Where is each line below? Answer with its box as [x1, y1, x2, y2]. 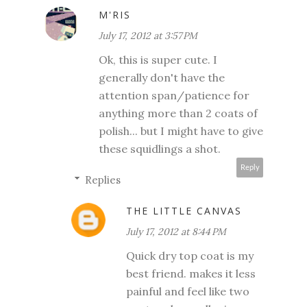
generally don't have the [99, 70, 225, 84]
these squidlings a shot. [99, 141, 221, 156]
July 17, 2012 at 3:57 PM [99, 29, 197, 42]
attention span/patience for [99, 88, 249, 102]
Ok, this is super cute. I [99, 52, 217, 66]
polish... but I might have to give [99, 123, 263, 138]
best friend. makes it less [126, 266, 256, 280]
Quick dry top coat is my [126, 248, 254, 262]
